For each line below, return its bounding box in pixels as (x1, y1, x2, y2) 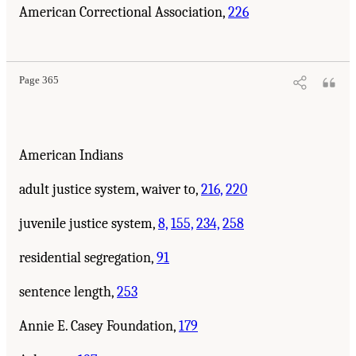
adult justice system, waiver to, (19, 180, 201, 198)
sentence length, (19, 283, 117, 300)
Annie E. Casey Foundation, (19, 317, 179, 335)
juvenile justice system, (19, 215, 158, 232)
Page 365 (19, 74, 59, 86)
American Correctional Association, (19, 3, 228, 21)
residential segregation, (19, 249, 157, 266)
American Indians (19, 146, 123, 164)
